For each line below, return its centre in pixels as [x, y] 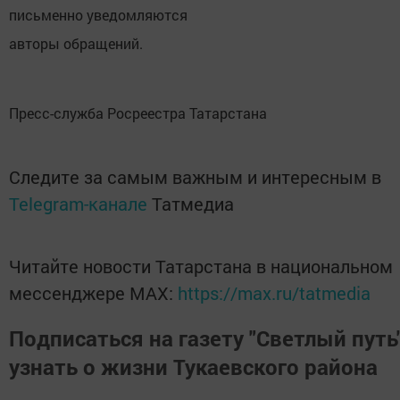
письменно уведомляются [98, 15]
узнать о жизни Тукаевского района [193, 367]
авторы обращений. [76, 44]
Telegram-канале [78, 204]
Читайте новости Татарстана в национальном [201, 267]
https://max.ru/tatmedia [274, 293]
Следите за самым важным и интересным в [195, 177]
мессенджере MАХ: [93, 293]
